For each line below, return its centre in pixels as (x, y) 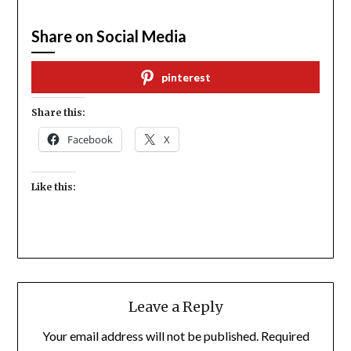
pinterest (186, 78)
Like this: (53, 187)
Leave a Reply (175, 307)
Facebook (90, 140)
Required (285, 336)
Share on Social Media (109, 36)
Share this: (58, 113)
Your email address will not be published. (150, 336)
